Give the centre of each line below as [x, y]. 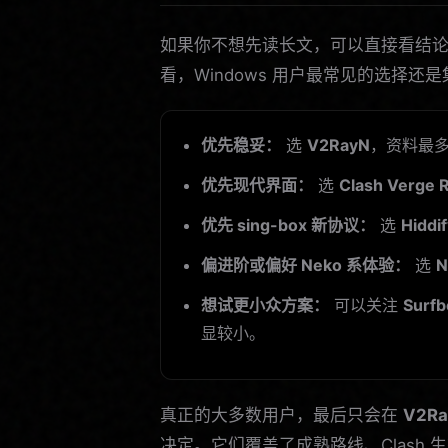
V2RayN [338, 144]
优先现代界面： [257, 184]
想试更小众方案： [265, 304]
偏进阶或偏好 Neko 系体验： [305, 264]
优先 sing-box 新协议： [288, 224]
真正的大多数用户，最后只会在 [281, 414]
